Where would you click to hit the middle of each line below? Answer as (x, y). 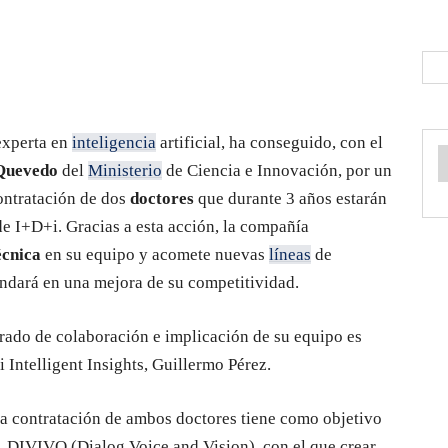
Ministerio (125, 170)
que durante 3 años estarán (290, 198)
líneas (290, 254)
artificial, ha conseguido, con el (269, 142)
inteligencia (114, 142)
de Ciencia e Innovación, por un (277, 170)
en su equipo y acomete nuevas (155, 254)
